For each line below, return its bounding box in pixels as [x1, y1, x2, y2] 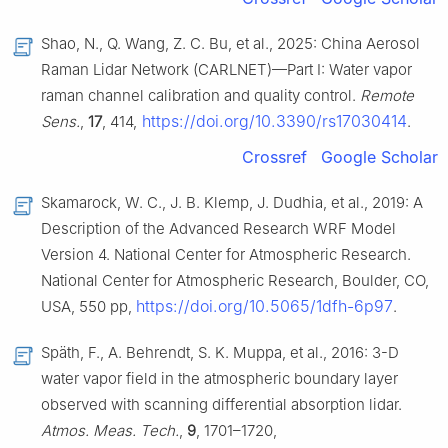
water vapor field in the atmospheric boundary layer [41, 369, 398, 389]
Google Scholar [321, 147, 438, 168]
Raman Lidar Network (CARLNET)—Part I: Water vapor [41, 60, 412, 80]
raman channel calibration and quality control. [41, 86, 360, 106]
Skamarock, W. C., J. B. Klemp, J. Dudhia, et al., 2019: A [41, 193, 423, 213]
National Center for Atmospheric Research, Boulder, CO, [41, 271, 429, 291]
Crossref [242, 147, 307, 168]
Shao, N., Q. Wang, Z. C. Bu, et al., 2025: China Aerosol [41, 34, 420, 54]
